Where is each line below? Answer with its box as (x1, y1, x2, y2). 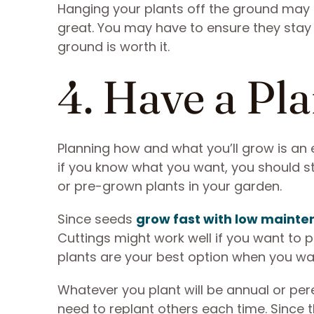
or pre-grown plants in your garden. (57, 177, 285, 195)
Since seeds (57, 210, 136, 228)
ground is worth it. (57, 38, 173, 55)
